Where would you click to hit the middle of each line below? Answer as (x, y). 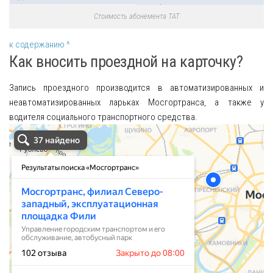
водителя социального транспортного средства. (103, 117)
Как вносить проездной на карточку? (126, 62)
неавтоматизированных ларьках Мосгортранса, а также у (136, 103)
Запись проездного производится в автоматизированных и (136, 88)
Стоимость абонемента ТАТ (136, 16)
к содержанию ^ (40, 45)
